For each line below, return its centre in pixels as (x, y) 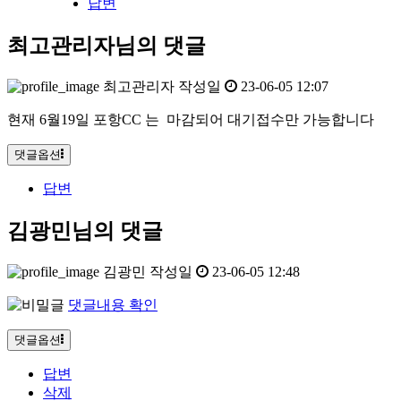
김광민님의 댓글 (85, 230)
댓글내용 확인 (113, 304)
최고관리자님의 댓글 (107, 46)
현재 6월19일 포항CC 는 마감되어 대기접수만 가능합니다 (191, 119)
